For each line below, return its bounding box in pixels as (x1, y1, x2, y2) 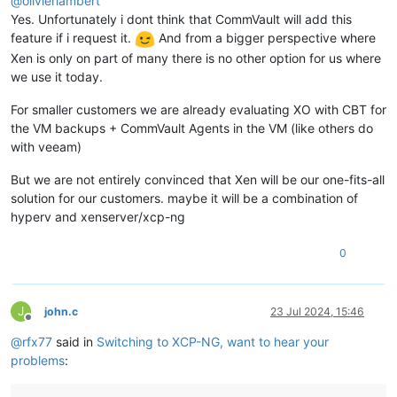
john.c (44, 304, 78, 318)
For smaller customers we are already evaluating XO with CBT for (11, 101, 386, 117)
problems (11, 352, 65, 368)
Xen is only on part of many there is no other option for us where (11, 50, 381, 66)
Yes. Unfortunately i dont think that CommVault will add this (11, 12, 352, 27)
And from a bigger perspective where (155, 30, 376, 46)
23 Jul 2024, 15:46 (270, 304, 364, 318)
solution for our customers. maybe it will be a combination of (11, 190, 358, 206)
